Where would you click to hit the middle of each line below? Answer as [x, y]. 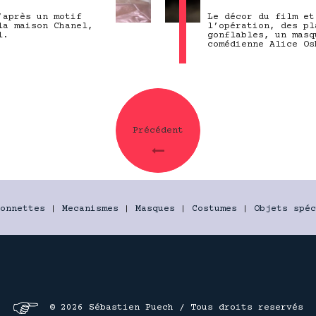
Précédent [158, 130]
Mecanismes [90, 209]
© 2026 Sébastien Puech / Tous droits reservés [176, 308]
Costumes [214, 209]
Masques [155, 209]
